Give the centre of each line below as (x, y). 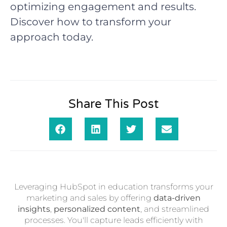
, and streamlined (175, 209)
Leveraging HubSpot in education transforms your (113, 187)
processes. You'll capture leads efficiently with (113, 220)
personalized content (97, 209)
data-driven (177, 198)
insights (34, 209)
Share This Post (113, 104)
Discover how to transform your (91, 22)
